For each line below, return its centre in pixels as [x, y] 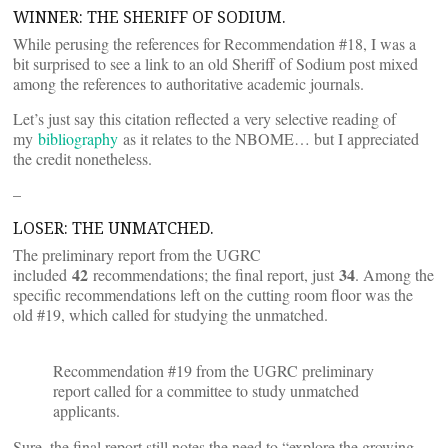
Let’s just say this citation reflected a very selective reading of [204, 118]
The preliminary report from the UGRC [137, 254]
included [42, 274]
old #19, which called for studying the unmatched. [170, 314]
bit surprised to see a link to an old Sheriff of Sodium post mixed [215, 63]
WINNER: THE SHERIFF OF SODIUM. [149, 17]
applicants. [86, 410]
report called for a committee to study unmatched [206, 390]
